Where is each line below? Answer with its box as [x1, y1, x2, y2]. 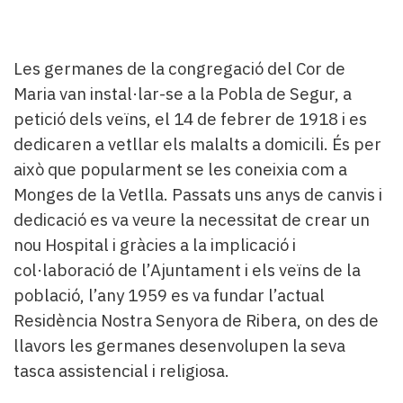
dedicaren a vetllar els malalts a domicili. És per [13, 132, 381, 155]
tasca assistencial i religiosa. [13, 359, 229, 381]
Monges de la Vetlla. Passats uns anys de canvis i [13, 183, 382, 205]
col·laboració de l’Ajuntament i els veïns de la [13, 258, 361, 281]
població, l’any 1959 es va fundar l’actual [13, 283, 325, 306]
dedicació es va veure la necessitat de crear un [13, 208, 370, 230]
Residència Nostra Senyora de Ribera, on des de [13, 309, 379, 331]
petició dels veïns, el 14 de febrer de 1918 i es [13, 107, 367, 130]
